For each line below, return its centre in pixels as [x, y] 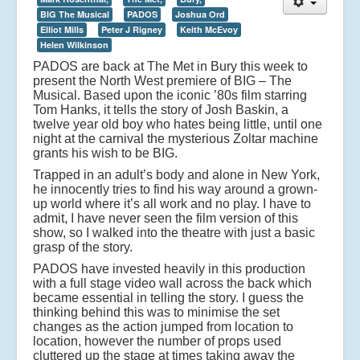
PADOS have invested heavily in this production [169, 268]
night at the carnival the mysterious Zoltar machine [176, 138]
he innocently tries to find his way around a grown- [175, 189]
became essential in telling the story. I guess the [168, 297]
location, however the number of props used [157, 341]
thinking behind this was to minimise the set [156, 312]
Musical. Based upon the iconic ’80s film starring [170, 95]
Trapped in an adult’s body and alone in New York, [176, 174]
